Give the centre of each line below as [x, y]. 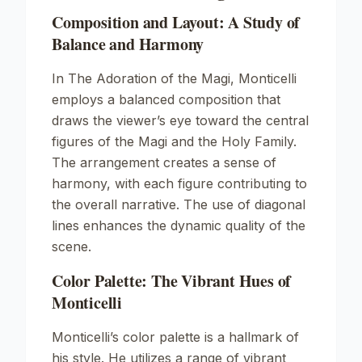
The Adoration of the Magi [149, 78]
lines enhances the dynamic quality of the [179, 225]
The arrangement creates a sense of [164, 162]
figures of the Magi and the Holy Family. [174, 141]
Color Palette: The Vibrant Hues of [172, 281]
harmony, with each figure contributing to [179, 183]
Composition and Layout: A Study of [176, 22]
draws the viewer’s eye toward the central [180, 120]
